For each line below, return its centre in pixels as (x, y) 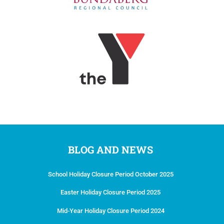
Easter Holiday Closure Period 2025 (111, 192)
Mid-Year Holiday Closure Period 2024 (110, 210)
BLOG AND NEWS (111, 149)
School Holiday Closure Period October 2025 (110, 174)
